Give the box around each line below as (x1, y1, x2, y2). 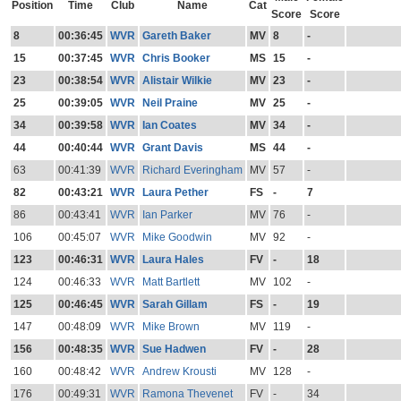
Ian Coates (141, 119, 197, 132)
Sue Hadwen (141, 343, 206, 356)
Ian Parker (141, 209, 192, 222)
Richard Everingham (141, 164, 243, 177)
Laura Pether (141, 186, 209, 200)
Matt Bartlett (141, 276, 200, 289)
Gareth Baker (141, 30, 211, 43)
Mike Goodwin (141, 231, 212, 244)
